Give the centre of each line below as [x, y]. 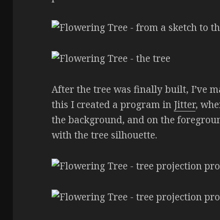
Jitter [185, 105]
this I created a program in [113, 105]
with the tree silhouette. [105, 135]
